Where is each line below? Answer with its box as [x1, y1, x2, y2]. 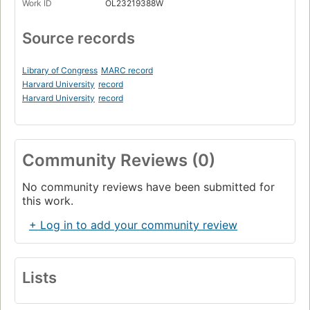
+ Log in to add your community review [29, 218, 237, 232]
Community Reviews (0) [22, 150, 215, 171]
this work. [22, 194, 73, 208]
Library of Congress [22, 65, 98, 76]
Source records [22, 29, 135, 48]
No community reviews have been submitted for [22, 180, 275, 194]
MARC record [101, 65, 153, 76]
